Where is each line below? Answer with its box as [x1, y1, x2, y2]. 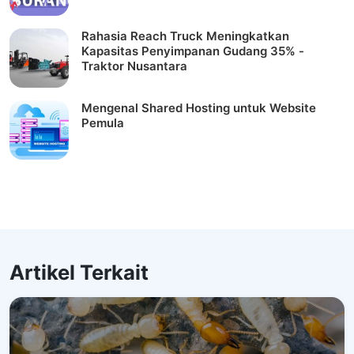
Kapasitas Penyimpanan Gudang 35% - [81, 43, 304, 58]
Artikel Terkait [9, 259, 149, 284]
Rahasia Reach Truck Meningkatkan [81, 28, 289, 43]
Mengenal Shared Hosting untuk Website [81, 100, 316, 115]
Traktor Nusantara [81, 58, 187, 73]
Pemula [81, 115, 124, 130]
